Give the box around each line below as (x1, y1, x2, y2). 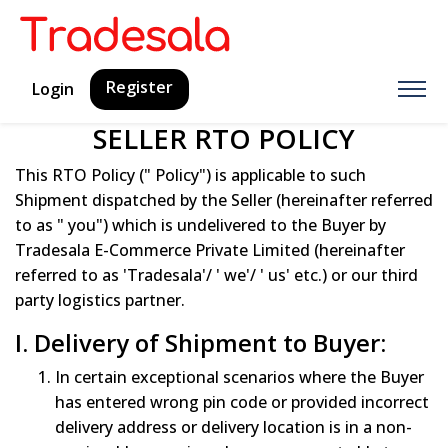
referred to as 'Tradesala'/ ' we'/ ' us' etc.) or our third (15, 263, 418, 286)
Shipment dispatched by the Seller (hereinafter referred (15, 188, 433, 211)
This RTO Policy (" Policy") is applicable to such (15, 163, 366, 186)
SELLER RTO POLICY (93, 119, 355, 157)
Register (106, 75, 173, 98)
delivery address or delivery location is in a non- (55, 415, 412, 438)
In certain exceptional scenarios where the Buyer (55, 365, 424, 388)
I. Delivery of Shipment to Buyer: (15, 326, 386, 359)
